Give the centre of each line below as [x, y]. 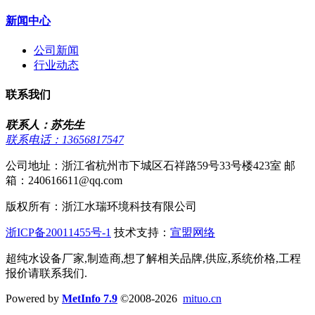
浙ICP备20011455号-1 [58, 232]
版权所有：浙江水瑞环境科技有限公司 [101, 206]
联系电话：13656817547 [65, 139]
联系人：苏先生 [45, 124]
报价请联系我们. [46, 273]
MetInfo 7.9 [90, 298]
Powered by [34, 298]
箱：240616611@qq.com [64, 180]
